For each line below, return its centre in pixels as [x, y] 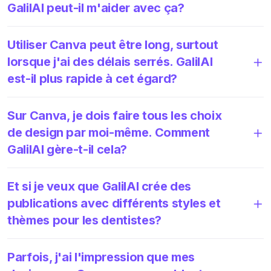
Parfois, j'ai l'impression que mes [101, 257]
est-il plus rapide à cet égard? [93, 78]
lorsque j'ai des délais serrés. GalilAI [110, 61]
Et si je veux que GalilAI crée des [100, 186]
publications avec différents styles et [114, 203]
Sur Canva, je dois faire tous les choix [115, 115]
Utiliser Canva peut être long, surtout [113, 44]
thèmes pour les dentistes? [84, 220]
